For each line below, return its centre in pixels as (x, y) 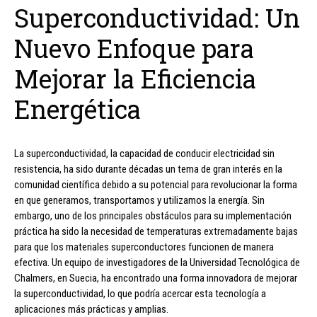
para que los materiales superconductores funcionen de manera (144, 247)
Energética (77, 109)
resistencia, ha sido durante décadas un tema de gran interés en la (148, 169)
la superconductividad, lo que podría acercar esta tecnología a (140, 294)
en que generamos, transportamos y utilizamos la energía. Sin (139, 201)
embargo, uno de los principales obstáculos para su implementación (153, 216)
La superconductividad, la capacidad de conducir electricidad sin (144, 154)
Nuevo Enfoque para (134, 48)
